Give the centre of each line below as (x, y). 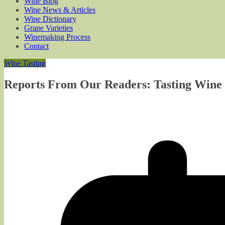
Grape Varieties (48, 28)
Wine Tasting (25, 63)
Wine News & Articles (60, 10)
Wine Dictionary (50, 19)
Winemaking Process (57, 37)
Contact (36, 46)
